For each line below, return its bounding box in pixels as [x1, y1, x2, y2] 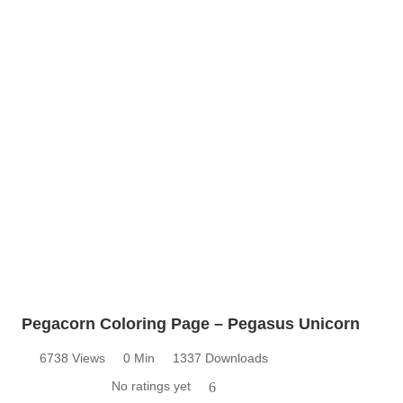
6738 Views [40, 350, 105, 365]
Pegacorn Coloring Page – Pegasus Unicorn [22, 314, 360, 333]
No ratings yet [112, 378, 191, 393]
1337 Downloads [173, 350, 268, 365]
